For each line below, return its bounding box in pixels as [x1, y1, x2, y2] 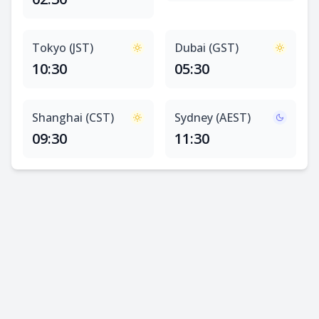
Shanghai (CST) [32, 110, 114, 125]
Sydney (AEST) [174, 110, 251, 125]
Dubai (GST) [174, 40, 239, 56]
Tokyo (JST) [32, 40, 93, 56]
